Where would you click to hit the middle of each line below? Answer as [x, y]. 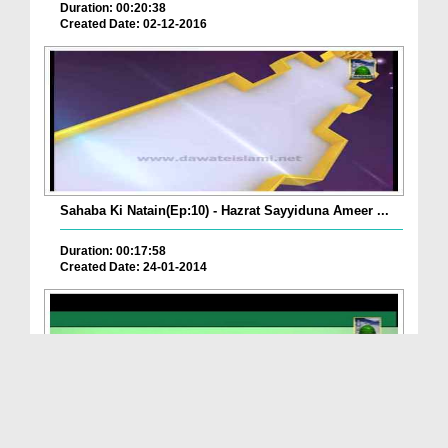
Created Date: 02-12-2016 [133, 24]
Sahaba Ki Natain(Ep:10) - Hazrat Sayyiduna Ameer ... [224, 211]
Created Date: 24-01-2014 [133, 267]
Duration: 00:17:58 [113, 251]
